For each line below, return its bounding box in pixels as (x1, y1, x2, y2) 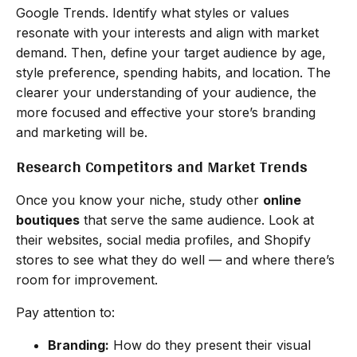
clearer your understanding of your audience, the (16, 84, 316, 100)
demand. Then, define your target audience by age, (16, 44, 326, 61)
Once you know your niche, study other (16, 191, 263, 208)
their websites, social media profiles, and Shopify (16, 231, 311, 248)
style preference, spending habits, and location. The (16, 64, 331, 80)
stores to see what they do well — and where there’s (16, 251, 335, 268)
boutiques (16, 211, 80, 228)
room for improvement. (16, 271, 158, 288)
